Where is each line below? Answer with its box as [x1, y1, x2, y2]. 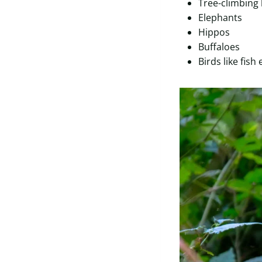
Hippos [198, 26, 230, 39]
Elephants [198, 11, 242, 25]
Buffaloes [198, 40, 240, 54]
